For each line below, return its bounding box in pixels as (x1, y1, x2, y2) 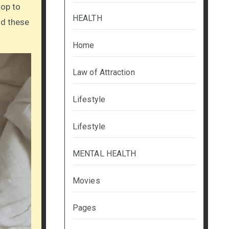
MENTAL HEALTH (72, 149, 136, 159)
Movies (72, 176, 100, 186)
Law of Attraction (72, 67, 135, 78)
